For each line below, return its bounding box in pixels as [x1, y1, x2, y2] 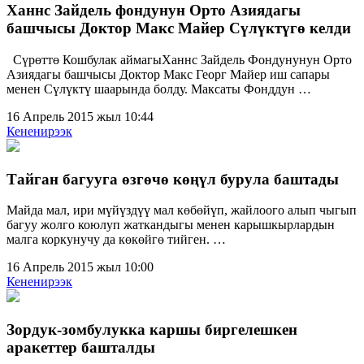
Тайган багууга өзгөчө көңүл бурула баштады [6, 170, 339, 188]
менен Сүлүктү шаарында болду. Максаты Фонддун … [6, 81, 311, 96]
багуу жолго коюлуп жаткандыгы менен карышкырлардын [6, 218, 335, 232]
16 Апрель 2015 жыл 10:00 [6, 260, 154, 275]
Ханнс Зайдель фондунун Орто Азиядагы [6, 2, 301, 19]
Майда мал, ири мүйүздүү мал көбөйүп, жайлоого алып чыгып [6, 203, 357, 218]
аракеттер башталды [6, 338, 155, 356]
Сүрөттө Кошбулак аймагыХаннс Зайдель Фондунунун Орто [6, 52, 352, 67]
